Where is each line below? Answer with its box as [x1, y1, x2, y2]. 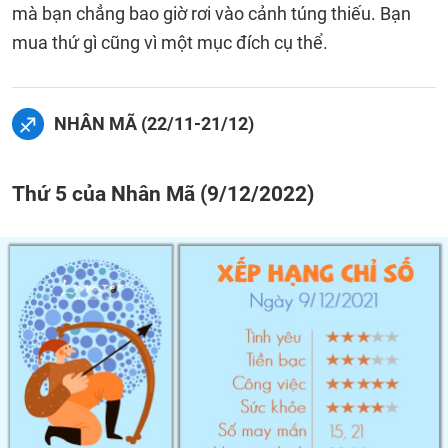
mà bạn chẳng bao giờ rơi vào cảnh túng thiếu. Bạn [12, 3, 411, 24]
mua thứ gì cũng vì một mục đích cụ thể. [12, 32, 328, 53]
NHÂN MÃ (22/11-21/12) [54, 113, 254, 134]
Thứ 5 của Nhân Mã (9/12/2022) [12, 181, 314, 206]
